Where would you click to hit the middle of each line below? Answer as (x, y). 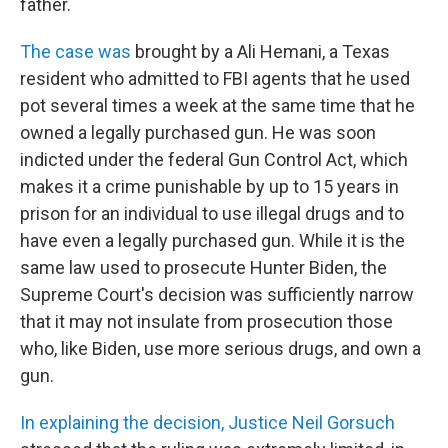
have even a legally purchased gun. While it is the (212, 240)
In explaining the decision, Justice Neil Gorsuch (207, 422)
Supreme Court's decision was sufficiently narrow (217, 294)
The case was (75, 51)
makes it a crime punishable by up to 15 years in (209, 186)
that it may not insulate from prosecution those (206, 321)
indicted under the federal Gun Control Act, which (214, 159)
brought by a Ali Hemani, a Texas (260, 51)
